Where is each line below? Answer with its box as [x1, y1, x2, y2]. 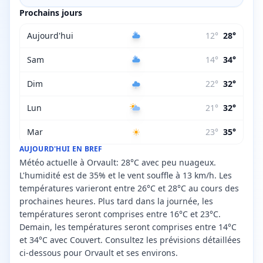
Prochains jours [19, 7, 82, 18]
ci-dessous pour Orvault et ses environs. [19, 247, 178, 258]
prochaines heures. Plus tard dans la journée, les [19, 195, 213, 207]
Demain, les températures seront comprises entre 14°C [19, 221, 237, 232]
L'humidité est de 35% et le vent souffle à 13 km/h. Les [19, 170, 232, 181]
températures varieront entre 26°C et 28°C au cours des [19, 183, 239, 194]
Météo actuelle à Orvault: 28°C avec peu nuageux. [19, 157, 216, 168]
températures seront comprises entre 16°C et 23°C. [19, 208, 221, 220]
